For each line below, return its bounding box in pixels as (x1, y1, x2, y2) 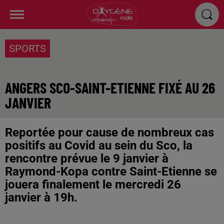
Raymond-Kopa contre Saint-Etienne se (5, 164, 217, 178)
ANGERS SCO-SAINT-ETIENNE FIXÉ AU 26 (5, 78, 215, 96)
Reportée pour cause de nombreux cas (5, 125, 214, 139)
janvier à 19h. (5, 190, 77, 204)
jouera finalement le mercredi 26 (5, 177, 181, 191)
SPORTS (9, 42, 46, 54)
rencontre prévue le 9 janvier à (5, 151, 168, 165)
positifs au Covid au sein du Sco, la (5, 138, 192, 152)
